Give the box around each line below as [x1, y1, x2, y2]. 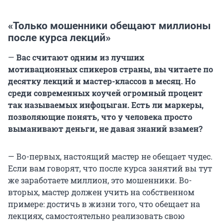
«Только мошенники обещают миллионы [8, 20, 211, 32]
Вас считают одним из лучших [14, 52, 144, 63]
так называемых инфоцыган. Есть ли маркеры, [8, 100, 204, 111]
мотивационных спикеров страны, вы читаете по [8, 64, 213, 75]
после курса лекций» [8, 32, 111, 44]
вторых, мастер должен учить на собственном [8, 187, 194, 198]
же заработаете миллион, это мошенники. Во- [8, 175, 192, 186]
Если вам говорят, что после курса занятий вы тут [8, 163, 212, 174]
